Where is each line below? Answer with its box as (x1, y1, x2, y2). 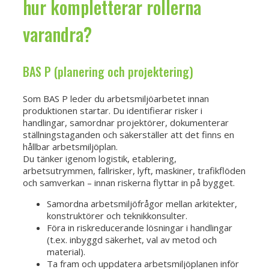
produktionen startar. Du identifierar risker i (23, 104, 202, 116)
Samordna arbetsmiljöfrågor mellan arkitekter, (47, 197, 237, 210)
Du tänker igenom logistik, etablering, (23, 152, 177, 165)
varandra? (23, 20, 92, 47)
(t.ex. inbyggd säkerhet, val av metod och (47, 233, 217, 246)
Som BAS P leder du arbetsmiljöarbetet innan (23, 92, 209, 104)
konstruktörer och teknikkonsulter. (47, 209, 187, 222)
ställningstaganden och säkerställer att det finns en (23, 128, 234, 141)
